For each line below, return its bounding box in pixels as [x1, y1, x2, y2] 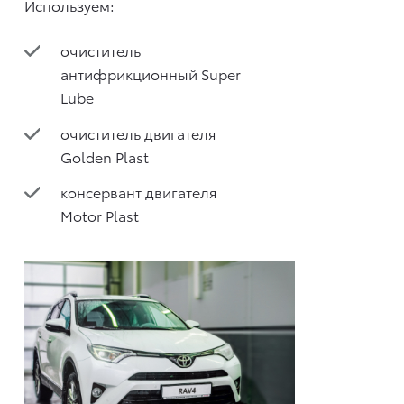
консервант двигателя [60, 181, 217, 203]
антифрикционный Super [60, 63, 241, 85]
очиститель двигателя [60, 122, 216, 143]
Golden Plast [60, 145, 149, 167]
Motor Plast [60, 205, 139, 226]
